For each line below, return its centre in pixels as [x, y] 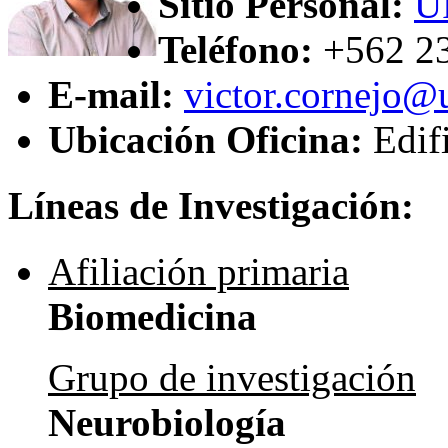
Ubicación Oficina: [205, 139]
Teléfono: [235, 49]
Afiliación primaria [198, 272]
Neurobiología [167, 423]
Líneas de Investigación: [211, 206]
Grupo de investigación [232, 378]
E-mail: [111, 94]
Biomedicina [152, 317]
